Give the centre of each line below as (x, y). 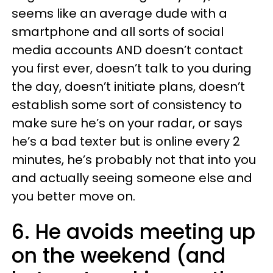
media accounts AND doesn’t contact (127, 50)
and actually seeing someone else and (132, 178)
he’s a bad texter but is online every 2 (126, 141)
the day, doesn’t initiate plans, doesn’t (128, 87)
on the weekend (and (119, 256)
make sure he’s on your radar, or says (127, 123)
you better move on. (73, 196)
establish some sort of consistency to (127, 105)
